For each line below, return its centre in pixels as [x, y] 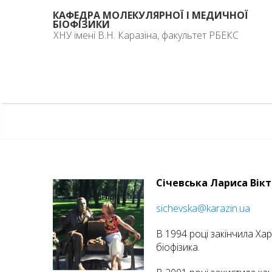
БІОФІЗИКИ [81, 24]
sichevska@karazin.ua [203, 208]
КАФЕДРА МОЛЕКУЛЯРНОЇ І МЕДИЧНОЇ [151, 15]
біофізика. [178, 247]
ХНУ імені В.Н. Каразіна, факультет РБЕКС [146, 35]
